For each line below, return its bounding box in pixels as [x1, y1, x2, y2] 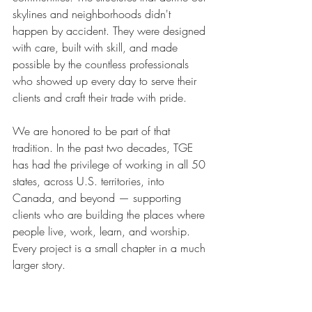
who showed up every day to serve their [13, 72, 200, 88]
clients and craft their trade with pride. [13, 89, 187, 105]
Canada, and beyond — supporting [13, 189, 185, 205]
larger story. [13, 256, 65, 272]
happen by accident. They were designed [13, 22, 209, 38]
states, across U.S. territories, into [13, 173, 168, 189]
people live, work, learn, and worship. [13, 223, 194, 239]
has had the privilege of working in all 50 [13, 156, 209, 172]
